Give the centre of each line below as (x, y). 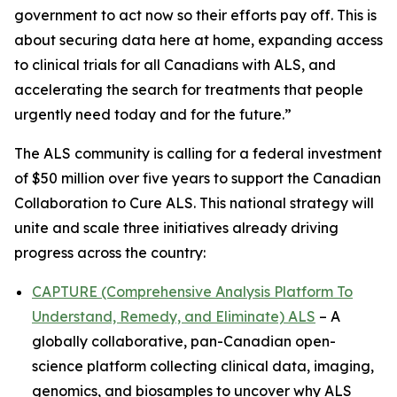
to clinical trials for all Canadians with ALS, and (175, 65)
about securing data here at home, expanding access (198, 40)
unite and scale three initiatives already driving (176, 228)
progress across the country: (110, 253)
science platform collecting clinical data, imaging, (203, 366)
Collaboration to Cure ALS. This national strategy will (194, 203)
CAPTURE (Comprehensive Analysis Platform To (192, 292)
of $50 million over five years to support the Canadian (198, 178)
